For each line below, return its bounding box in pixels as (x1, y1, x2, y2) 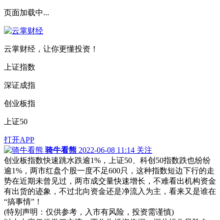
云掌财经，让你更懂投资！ (4, 45, 98, 53)
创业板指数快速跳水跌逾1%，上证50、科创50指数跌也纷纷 (4, 156, 211, 165)
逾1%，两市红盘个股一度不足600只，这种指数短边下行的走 (4, 166, 215, 175)
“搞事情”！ (4, 197, 42, 206)
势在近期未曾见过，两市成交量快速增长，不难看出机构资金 (4, 177, 216, 185)
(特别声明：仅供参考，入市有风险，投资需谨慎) (4, 208, 174, 216)
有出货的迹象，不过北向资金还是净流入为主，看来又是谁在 (4, 187, 216, 195)
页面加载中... (4, 8, 49, 17)
